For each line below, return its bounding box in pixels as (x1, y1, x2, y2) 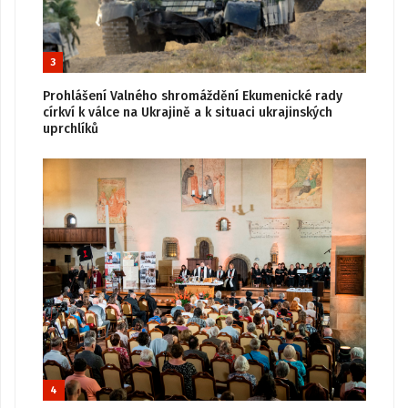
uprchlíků (43, 120, 98, 137)
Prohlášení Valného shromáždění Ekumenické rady (43, 87, 342, 104)
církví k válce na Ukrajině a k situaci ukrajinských (43, 104, 332, 120)
